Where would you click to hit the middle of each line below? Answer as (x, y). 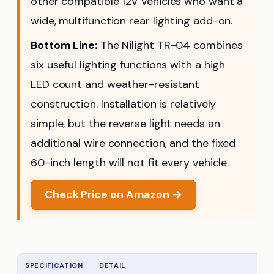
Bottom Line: (64, 45)
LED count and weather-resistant (115, 84)
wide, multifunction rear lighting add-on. (132, 20)
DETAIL (112, 265)
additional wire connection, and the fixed (133, 143)
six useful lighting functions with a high (128, 65)
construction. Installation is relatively (124, 104)
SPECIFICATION (54, 265)
